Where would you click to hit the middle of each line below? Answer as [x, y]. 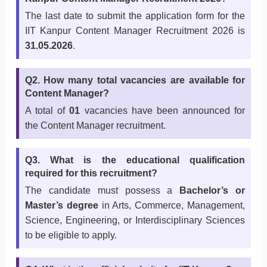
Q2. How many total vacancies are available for [135, 80]
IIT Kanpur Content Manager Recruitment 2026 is [135, 31]
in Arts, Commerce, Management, [172, 206]
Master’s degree [61, 206]
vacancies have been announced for [163, 111]
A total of [47, 111]
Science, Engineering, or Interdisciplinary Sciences [135, 221]
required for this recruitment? [91, 173]
